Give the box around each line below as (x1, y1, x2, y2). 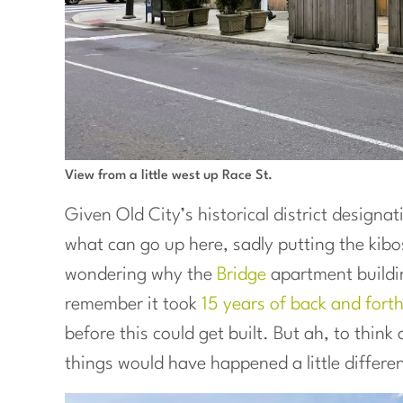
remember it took (65, 296, 201, 315)
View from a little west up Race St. (65, 169, 273, 184)
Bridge (217, 266, 266, 285)
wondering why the (65, 266, 217, 285)
